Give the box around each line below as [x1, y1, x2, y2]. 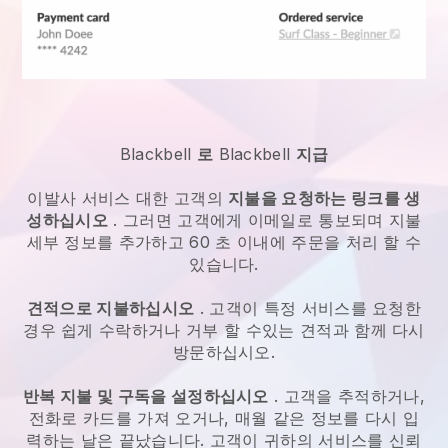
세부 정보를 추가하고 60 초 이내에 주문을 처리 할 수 [26, 232, 422, 253]
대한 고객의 [130, 188, 229, 209]
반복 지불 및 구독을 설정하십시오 [23, 386, 269, 407]
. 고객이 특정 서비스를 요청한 [194, 298, 422, 319]
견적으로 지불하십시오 [26, 298, 195, 319]
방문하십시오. [172, 342, 276, 363]
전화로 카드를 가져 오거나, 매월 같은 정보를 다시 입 [28, 408, 420, 429]
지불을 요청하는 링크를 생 [228, 188, 421, 209]
